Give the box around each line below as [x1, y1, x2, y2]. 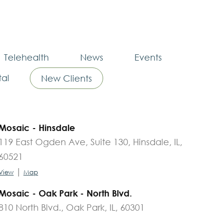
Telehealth [4, 51, 49, 63]
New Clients [41, 72, 92, 84]
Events [134, 51, 162, 63]
